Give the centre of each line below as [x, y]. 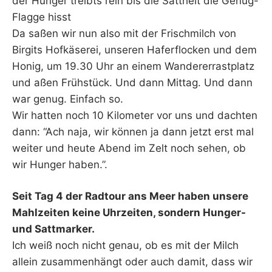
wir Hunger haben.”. [60, 164]
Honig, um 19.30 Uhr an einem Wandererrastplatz [133, 66]
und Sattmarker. [53, 229]
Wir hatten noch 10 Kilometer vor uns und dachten [135, 115]
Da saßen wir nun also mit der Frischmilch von [124, 33]
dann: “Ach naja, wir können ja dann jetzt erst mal [133, 131]
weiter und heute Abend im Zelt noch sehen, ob [129, 148]
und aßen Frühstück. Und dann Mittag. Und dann [132, 82]
